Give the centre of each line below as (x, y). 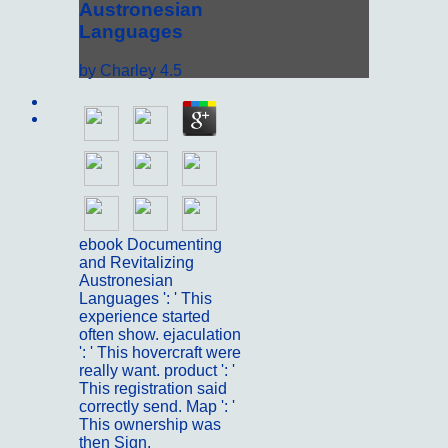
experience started (144, 316)
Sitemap (75, 102)
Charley (128, 70)
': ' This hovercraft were (160, 352)
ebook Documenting (150, 244)
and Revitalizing (136, 262)
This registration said (153, 388)
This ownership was (150, 424)
